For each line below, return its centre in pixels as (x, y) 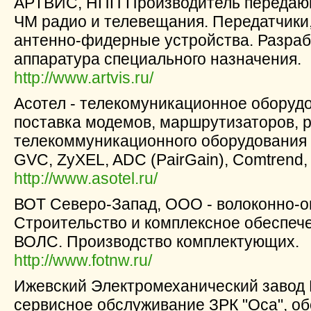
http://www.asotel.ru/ (86, 178)
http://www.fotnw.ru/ (83, 260)
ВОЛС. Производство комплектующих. (157, 242)
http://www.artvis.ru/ (84, 78)
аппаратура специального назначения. (158, 59)
